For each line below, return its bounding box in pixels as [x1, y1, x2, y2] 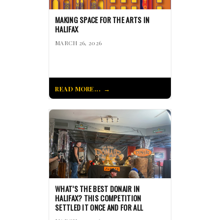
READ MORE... [55, 84, 101, 93]
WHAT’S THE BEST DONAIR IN [55, 183, 140, 194]
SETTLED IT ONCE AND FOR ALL [55, 202, 143, 213]
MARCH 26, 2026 [55, 39, 102, 47]
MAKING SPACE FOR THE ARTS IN [55, 14, 150, 26]
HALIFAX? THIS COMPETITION [55, 192, 141, 204]
